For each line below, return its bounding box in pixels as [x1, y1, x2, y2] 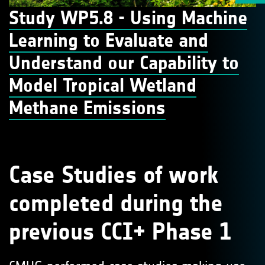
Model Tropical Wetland [9, 73, 196, 97]
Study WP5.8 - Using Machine [9, 6, 247, 30]
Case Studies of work [9, 160, 218, 189]
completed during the [9, 189, 223, 218]
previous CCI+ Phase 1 [9, 217, 231, 246]
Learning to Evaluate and [9, 28, 208, 52]
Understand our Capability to [9, 51, 239, 75]
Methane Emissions [9, 96, 166, 119]
